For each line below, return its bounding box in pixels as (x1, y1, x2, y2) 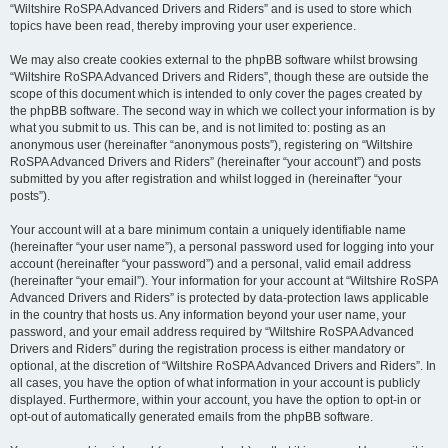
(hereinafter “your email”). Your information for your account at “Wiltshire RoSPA (10, 274, 438, 288)
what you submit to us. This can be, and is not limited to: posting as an (10, 121, 386, 135)
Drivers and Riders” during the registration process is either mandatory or (10, 342, 405, 356)
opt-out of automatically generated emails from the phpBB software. (10, 410, 373, 424)
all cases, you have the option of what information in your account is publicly (10, 376, 420, 390)
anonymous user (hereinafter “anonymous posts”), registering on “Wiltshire (10, 138, 413, 152)
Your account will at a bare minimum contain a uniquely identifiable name (10, 223, 406, 237)
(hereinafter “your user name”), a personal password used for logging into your (10, 240, 434, 254)
